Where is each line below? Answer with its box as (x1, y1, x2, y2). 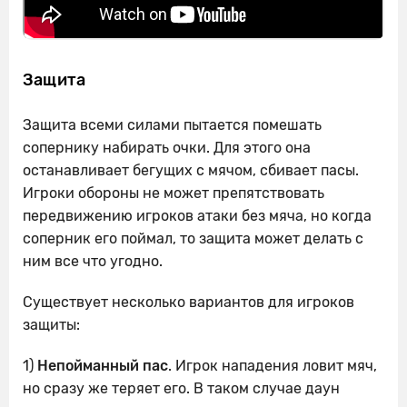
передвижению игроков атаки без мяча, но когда (23, 207, 372, 225)
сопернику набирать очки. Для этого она (23, 139, 311, 157)
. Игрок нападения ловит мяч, (168, 357, 377, 375)
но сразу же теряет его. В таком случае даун (23, 380, 340, 398)
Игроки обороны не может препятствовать (23, 184, 324, 203)
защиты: (23, 316, 80, 334)
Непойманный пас (37, 357, 168, 375)
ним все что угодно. (23, 253, 163, 271)
